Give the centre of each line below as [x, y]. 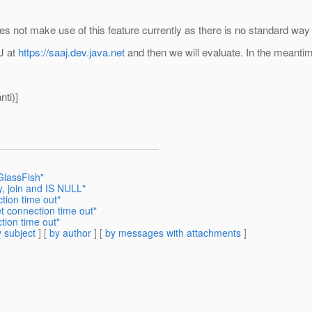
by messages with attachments [173, 233]
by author [70, 233]
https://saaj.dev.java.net [71, 52]
